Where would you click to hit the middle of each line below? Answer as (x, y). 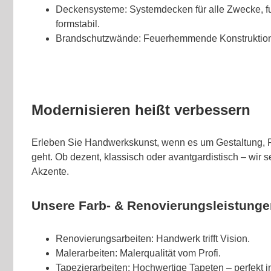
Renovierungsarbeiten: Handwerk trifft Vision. (153, 238)
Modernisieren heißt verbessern (141, 109)
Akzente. (50, 171)
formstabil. (78, 24)
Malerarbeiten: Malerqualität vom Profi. (138, 253)
